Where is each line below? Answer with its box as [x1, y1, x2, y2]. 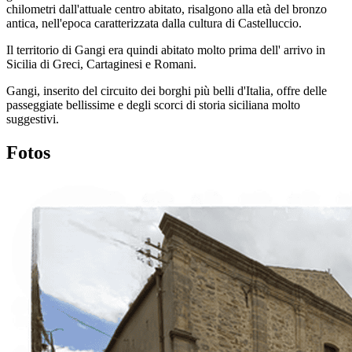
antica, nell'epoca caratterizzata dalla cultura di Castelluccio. [6, 16, 302, 30]
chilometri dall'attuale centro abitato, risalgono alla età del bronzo [6, 2, 327, 16]
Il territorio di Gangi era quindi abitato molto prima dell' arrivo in [6, 42, 325, 57]
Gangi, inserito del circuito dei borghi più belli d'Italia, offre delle [6, 83, 327, 97]
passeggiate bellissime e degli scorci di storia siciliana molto [6, 97, 300, 112]
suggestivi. [6, 112, 59, 126]
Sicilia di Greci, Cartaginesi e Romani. [6, 57, 196, 71]
